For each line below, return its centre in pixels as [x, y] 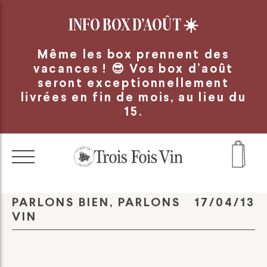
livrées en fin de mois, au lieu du [133, 97]
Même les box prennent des [133, 54]
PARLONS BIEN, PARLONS [96, 202]
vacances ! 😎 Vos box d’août [133, 68]
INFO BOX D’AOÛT [125, 25]
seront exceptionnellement [133, 83]
